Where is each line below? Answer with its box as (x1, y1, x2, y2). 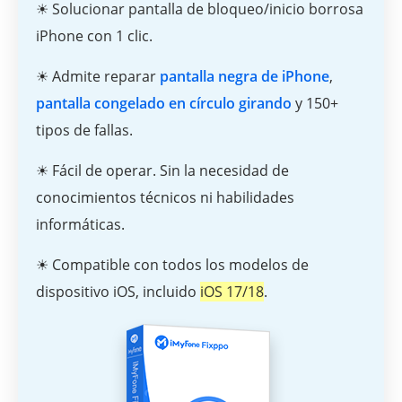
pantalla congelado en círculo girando (36, 93, 292, 114)
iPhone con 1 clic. (36, 26, 153, 47)
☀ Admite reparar (36, 66, 160, 87)
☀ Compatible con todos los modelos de (36, 255, 309, 275)
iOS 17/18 (200, 282, 264, 302)
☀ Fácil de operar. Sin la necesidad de (36, 161, 289, 181)
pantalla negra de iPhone (160, 66, 329, 87)
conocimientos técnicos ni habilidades (36, 188, 294, 208)
